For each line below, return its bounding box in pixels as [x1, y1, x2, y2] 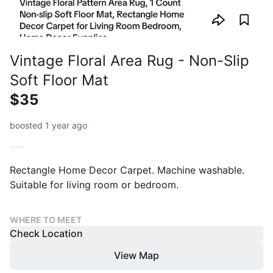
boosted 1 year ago [10, 120, 87, 130]
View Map [114, 249, 159, 261]
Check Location [10, 227, 83, 239]
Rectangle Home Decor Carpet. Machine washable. [10, 164, 244, 176]
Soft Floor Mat [10, 71, 108, 89]
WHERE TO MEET [10, 214, 82, 225]
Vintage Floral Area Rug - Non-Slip [10, 52, 249, 69]
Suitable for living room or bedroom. [10, 179, 179, 191]
